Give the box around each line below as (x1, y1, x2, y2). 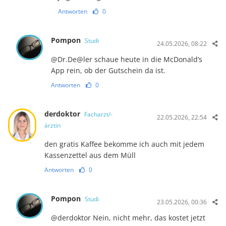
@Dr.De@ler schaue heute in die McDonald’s (51, 54, 203, 64)
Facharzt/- (84, 109, 112, 119)
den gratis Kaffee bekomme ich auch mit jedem (44, 139, 204, 149)
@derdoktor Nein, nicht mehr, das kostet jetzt (51, 212, 206, 222)
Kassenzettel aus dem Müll (44, 150, 136, 160)
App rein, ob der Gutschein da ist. (51, 65, 166, 75)
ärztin (44, 121, 61, 130)
